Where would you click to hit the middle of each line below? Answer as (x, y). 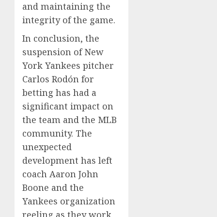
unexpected (47, 147)
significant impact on (68, 106)
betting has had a (59, 93)
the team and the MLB (70, 120)
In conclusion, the (61, 39)
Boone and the (53, 188)
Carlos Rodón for (58, 79)
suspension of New (63, 52)
